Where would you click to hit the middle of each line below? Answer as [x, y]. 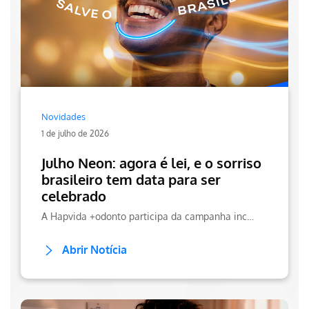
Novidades [63, 116]
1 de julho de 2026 [75, 133]
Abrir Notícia [94, 249]
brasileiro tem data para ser [131, 179]
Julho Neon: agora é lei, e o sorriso [151, 162]
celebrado [74, 196]
